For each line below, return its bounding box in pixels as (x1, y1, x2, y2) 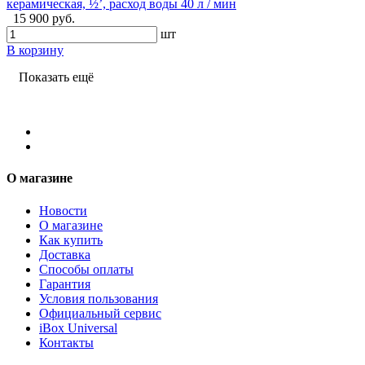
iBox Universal (39, 320, 117, 335)
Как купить (39, 232, 103, 247)
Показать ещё (19, 70, 94, 85)
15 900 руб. (13, 11, 75, 26)
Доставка (39, 247, 90, 262)
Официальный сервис (39, 306, 161, 320)
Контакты (39, 335, 94, 350)
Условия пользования (39, 291, 158, 306)
